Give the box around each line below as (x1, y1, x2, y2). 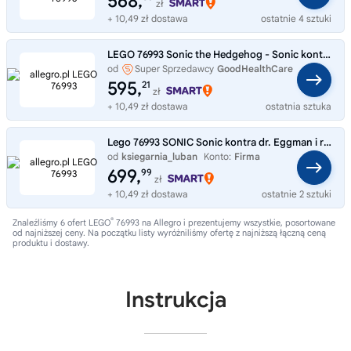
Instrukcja (125, 285, 226, 313)
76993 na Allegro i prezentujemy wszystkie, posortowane (114, 216, 335, 228)
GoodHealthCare (217, 62, 293, 74)
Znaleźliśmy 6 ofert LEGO (13, 216, 110, 228)
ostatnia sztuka (266, 100, 331, 112)
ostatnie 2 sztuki (262, 187, 331, 200)
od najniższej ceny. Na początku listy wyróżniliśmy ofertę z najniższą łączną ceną (13, 226, 326, 238)
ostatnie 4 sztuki (261, 12, 331, 24)
